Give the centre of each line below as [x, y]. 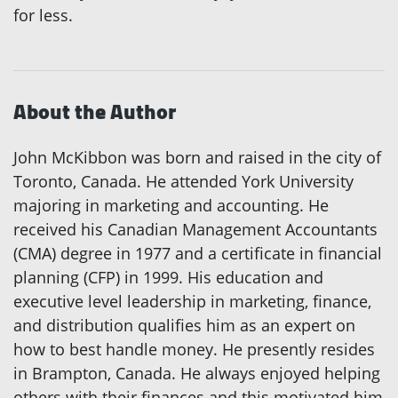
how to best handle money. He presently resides [194, 350]
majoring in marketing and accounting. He [171, 206]
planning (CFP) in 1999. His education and [168, 278]
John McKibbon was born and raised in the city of [197, 158]
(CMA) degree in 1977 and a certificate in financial [198, 254]
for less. [43, 16]
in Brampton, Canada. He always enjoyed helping [197, 374]
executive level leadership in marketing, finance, [192, 302]
